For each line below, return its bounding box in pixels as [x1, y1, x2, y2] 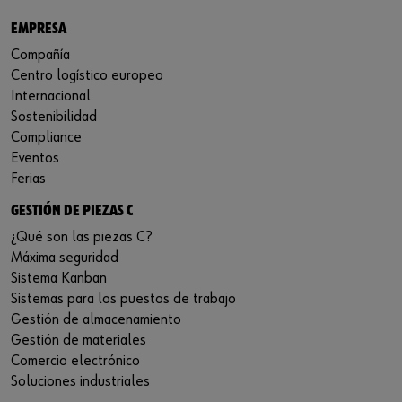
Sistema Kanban [11, 271, 107, 287]
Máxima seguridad [11, 250, 118, 267]
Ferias [11, 171, 46, 188]
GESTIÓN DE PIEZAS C [11, 204, 133, 220]
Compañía [11, 48, 70, 64]
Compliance [11, 130, 82, 146]
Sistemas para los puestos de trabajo [11, 292, 236, 308]
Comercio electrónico [11, 354, 140, 370]
